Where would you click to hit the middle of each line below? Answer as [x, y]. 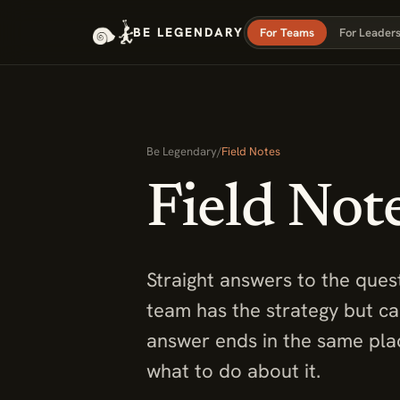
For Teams [287, 32]
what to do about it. [233, 371]
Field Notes [251, 151]
